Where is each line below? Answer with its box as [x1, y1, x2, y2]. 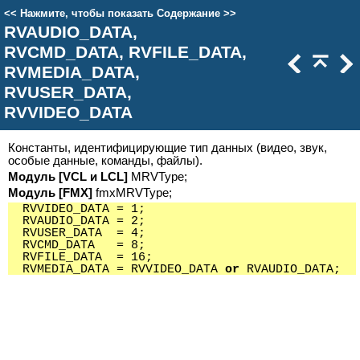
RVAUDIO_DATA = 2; [8, 215, 145, 227]
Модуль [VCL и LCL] [8, 170, 128, 183]
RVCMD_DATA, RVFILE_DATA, [4, 43, 247, 62]
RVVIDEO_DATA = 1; [8, 202, 145, 215]
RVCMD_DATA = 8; [8, 239, 145, 252]
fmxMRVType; [92, 186, 172, 199]
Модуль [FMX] [8, 186, 92, 199]
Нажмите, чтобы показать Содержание [20, 7, 220, 19]
